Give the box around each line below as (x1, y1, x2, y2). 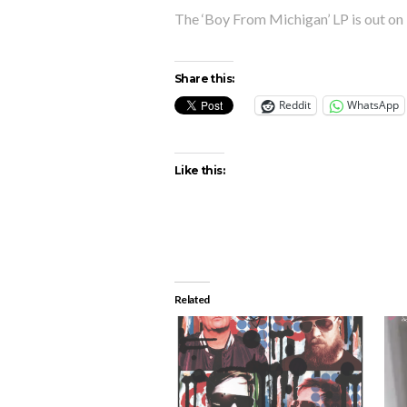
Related (174, 292, 210, 306)
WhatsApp (347, 97, 399, 114)
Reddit (279, 97, 311, 114)
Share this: (174, 71, 234, 85)
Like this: (174, 163, 224, 177)
